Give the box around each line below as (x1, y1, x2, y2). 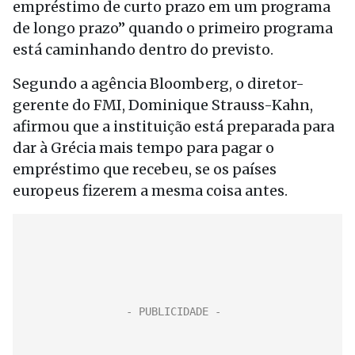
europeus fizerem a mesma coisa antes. (13, 181, 288, 200)
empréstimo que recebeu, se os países (13, 160, 277, 178)
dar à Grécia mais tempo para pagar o (13, 139, 274, 157)
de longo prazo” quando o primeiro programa (13, 19, 333, 37)
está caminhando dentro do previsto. (13, 40, 273, 59)
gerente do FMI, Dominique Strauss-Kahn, (13, 96, 313, 114)
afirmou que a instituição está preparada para (13, 117, 334, 136)
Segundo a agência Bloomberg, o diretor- (13, 74, 304, 93)
